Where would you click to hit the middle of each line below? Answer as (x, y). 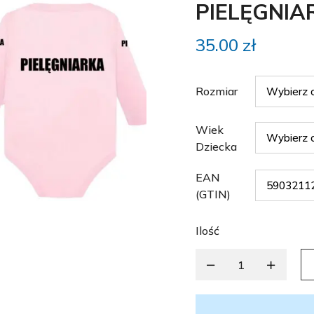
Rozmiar (217, 91)
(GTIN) (213, 194)
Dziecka (216, 146)
